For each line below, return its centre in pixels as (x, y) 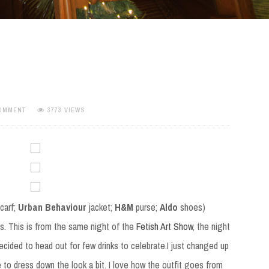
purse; (146, 207)
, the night (212, 226)
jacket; (100, 207)
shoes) (191, 207)
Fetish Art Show (165, 226)
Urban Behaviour (52, 207)
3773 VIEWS (66, 110)
